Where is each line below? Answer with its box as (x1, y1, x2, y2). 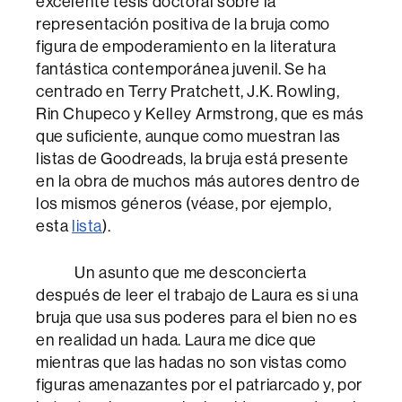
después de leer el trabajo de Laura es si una (36, 286, 360, 304)
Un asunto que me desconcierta (36, 264, 307, 282)
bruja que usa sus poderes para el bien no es (36, 309, 358, 327)
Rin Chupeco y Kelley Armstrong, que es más (36, 105, 364, 123)
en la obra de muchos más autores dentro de (36, 172, 361, 190)
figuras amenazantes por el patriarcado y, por (36, 376, 363, 394)
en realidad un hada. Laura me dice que (36, 331, 317, 349)
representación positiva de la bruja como (36, 15, 331, 33)
